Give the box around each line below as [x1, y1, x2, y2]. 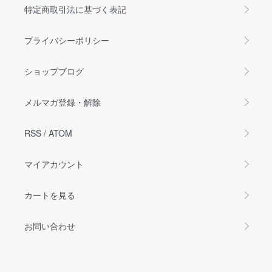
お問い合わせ [24, 219, 75, 232]
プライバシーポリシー [24, 33, 109, 46]
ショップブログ [24, 64, 84, 77]
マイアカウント [24, 157, 84, 170]
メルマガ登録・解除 [24, 95, 101, 108]
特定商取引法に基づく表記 [24, 2, 126, 15]
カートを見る [24, 188, 75, 201]
